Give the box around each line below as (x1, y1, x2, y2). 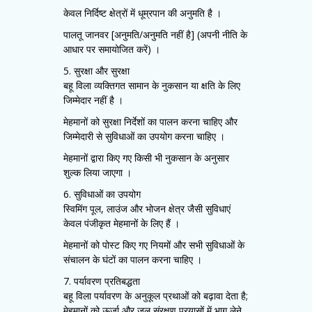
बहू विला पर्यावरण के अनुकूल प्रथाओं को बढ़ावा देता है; (63, 289, 248, 302)
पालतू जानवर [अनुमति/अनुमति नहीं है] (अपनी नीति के (63, 28, 247, 41)
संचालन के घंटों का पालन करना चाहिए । (63, 253, 202, 266)
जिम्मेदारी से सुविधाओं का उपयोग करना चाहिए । (63, 130, 225, 143)
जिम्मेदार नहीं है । (63, 93, 123, 107)
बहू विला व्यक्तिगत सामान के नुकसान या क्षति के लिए (63, 79, 240, 92)
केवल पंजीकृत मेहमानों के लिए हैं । (63, 217, 180, 230)
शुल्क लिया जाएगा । (63, 166, 132, 179)
